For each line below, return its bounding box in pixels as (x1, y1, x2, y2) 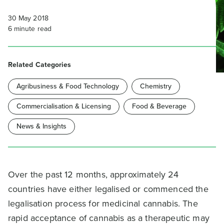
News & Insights (16, 121, 66, 131)
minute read (12, 23, 51, 34)
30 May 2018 (8, 13, 48, 23)
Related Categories (8, 59, 71, 70)
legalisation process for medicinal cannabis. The (8, 197, 198, 210)
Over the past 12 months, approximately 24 (8, 168, 179, 181)
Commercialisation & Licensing (16, 101, 111, 111)
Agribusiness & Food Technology (16, 81, 119, 91)
